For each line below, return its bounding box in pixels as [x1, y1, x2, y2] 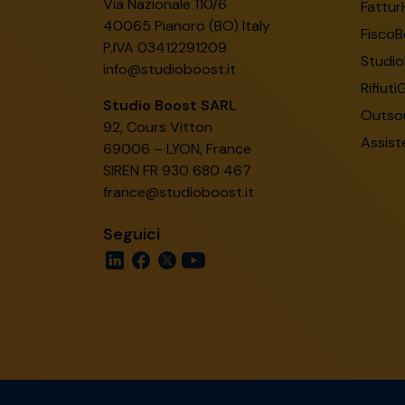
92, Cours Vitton [103, 118, 212, 137]
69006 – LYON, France [103, 139, 251, 158]
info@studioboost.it [103, 60, 236, 79]
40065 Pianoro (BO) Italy [103, 16, 270, 35]
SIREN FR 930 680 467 [103, 161, 251, 180]
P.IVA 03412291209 [103, 38, 227, 57]
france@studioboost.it [103, 183, 254, 202]
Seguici [103, 223, 160, 245]
